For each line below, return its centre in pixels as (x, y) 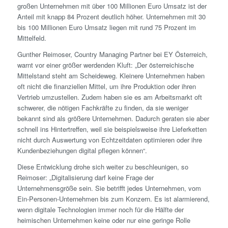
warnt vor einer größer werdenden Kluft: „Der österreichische (105, 65)
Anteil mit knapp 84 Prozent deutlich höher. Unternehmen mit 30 (111, 16)
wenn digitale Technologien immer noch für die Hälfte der (100, 209)
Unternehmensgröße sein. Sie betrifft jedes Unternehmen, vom (109, 188)
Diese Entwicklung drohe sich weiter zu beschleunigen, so (103, 166)
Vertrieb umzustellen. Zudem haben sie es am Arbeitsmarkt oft (109, 97)
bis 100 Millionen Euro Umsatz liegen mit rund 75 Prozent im (106, 27)
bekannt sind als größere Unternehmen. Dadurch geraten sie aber (113, 118)
